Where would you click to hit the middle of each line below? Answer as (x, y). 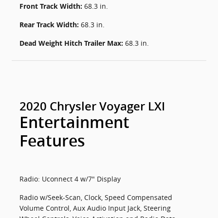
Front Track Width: (52, 6)
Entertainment (74, 123)
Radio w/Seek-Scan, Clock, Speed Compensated (96, 197)
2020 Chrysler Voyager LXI (92, 107)
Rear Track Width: (50, 25)
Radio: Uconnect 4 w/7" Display (70, 179)
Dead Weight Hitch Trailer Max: (72, 43)
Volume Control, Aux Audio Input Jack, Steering (95, 208)
